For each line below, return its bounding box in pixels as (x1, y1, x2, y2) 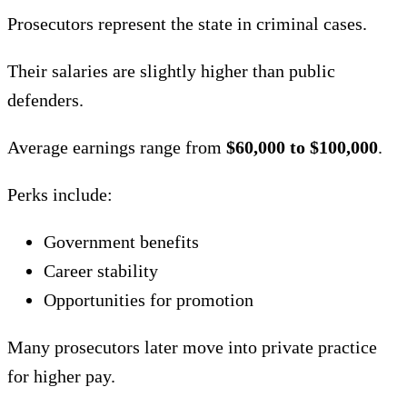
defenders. (7, 90, 84, 110)
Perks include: (7, 184, 113, 204)
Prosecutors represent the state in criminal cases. (7, 14, 367, 34)
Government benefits (44, 232, 199, 252)
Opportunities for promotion (44, 290, 253, 310)
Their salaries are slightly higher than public (7, 61, 335, 81)
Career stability (44, 261, 158, 281)
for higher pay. (7, 366, 115, 386)
